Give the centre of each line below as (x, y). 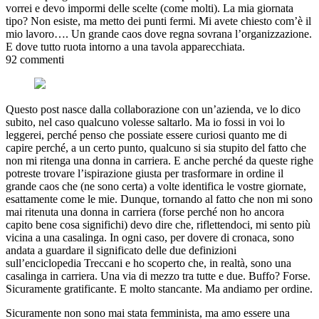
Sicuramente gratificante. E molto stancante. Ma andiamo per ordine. (159, 289)
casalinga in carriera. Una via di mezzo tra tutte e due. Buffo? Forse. (158, 276)
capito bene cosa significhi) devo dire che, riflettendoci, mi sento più (158, 225)
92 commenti (35, 60)
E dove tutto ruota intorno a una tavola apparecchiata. (125, 47)
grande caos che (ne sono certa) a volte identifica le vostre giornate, (156, 187)
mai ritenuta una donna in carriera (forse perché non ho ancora (145, 212)
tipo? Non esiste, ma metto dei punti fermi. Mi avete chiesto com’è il (158, 21)
